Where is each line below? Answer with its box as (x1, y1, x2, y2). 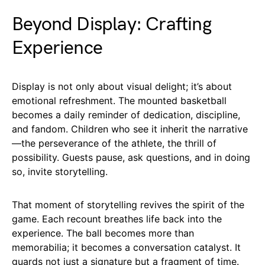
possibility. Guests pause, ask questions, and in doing (12, 151, 250, 163)
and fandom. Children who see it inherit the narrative (12, 122, 248, 135)
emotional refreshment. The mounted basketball (12, 94, 227, 106)
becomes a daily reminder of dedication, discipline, (12, 108, 240, 121)
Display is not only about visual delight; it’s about (12, 80, 232, 92)
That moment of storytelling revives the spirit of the (12, 198, 244, 211)
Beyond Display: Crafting (12, 12, 211, 36)
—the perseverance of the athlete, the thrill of (12, 137, 216, 149)
